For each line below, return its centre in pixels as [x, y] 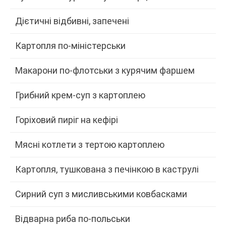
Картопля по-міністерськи [70, 45]
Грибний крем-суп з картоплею [80, 95]
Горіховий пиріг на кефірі [67, 120]
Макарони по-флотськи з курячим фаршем [105, 70]
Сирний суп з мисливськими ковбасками [101, 194]
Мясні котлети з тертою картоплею [90, 144]
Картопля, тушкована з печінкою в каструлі [107, 169]
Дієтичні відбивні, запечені [72, 21]
